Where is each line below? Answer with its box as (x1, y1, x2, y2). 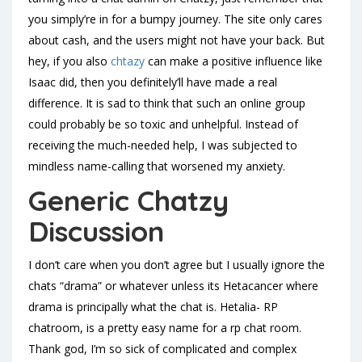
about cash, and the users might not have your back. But (28, 32, 325, 48)
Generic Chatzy (28, 183, 229, 218)
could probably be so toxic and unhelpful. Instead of (28, 116, 298, 132)
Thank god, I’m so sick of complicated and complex (28, 341, 297, 356)
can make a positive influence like (145, 53, 322, 69)
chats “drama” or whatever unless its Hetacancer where (28, 278, 318, 293)
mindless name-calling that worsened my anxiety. (28, 158, 285, 174)
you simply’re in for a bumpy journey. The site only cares (28, 11, 322, 27)
